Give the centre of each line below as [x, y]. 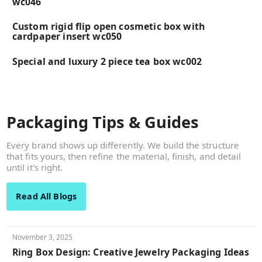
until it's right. [35, 167]
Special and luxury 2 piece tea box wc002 [107, 61]
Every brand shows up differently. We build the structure [123, 145]
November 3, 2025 [42, 237]
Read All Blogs [46, 196]
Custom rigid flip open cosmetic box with [108, 27]
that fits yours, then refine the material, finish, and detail [124, 156]
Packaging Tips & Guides [103, 122]
